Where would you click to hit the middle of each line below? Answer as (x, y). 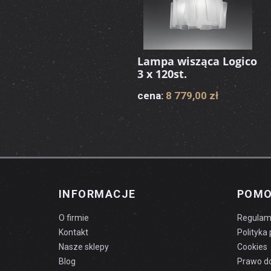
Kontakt (73, 232)
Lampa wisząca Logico (197, 61)
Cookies (252, 247)
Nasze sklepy (84, 247)
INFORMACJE (97, 194)
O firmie (74, 218)
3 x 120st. (162, 74)
